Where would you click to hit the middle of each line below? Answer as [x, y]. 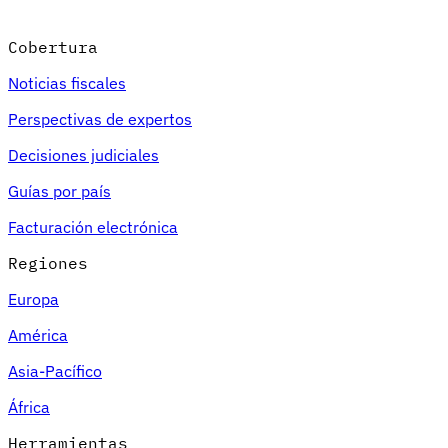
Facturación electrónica [93, 226]
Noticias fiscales [67, 82]
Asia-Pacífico [55, 370]
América [38, 334]
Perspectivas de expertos [100, 118]
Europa [33, 298]
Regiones [48, 262]
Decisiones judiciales [83, 154]
